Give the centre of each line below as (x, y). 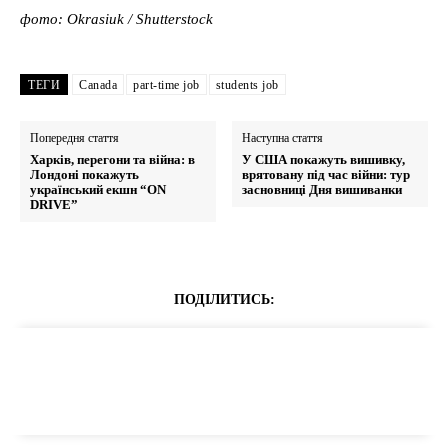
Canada (98, 85)
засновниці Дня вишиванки (322, 190)
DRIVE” (54, 205)
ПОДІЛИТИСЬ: (224, 300)
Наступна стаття (283, 138)
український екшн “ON (98, 190)
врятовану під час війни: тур (326, 175)
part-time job (166, 85)
